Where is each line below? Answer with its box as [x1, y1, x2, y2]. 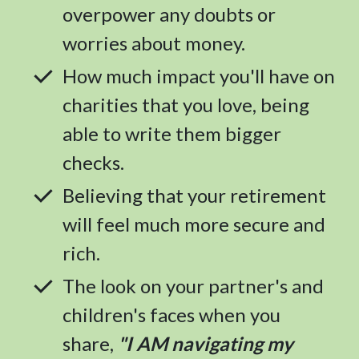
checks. [63, 150, 124, 174]
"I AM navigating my [118, 331, 293, 355]
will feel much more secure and [63, 212, 325, 236]
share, [63, 331, 118, 355]
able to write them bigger [63, 121, 281, 145]
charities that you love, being [63, 92, 309, 116]
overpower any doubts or [63, 2, 276, 26]
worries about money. [63, 30, 249, 54]
